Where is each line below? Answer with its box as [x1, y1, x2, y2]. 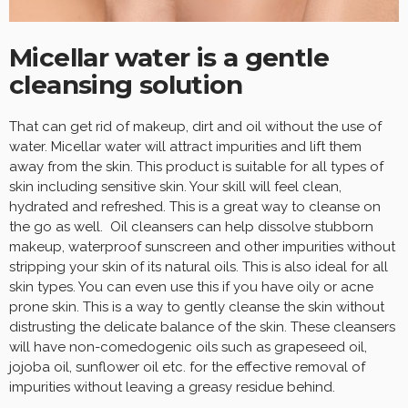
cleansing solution [9, 69, 242, 101]
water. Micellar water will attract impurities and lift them [9, 138, 362, 156]
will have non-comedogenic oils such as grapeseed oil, [9, 339, 367, 356]
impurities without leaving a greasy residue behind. [9, 379, 335, 396]
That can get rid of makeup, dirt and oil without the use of [9, 118, 382, 136]
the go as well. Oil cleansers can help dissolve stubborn [9, 219, 373, 236]
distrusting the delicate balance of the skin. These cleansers [9, 319, 395, 336]
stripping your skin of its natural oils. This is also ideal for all [9, 259, 388, 276]
